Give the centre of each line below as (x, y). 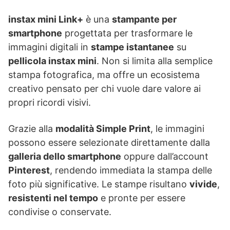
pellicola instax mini (52, 61)
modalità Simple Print (103, 128)
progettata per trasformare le (127, 33)
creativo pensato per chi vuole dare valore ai (104, 88)
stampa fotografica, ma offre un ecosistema (104, 74)
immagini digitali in (50, 47)
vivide (203, 184)
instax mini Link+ (46, 19)
